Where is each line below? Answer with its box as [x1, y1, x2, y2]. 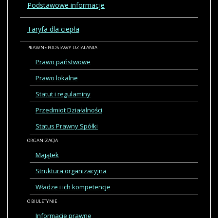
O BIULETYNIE [27, 198, 57, 204]
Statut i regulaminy [36, 89, 91, 98]
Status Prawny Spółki [36, 121, 98, 130]
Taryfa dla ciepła [27, 24, 79, 34]
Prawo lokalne [36, 73, 78, 82]
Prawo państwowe [36, 57, 91, 66]
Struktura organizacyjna [36, 166, 107, 175]
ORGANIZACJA [27, 137, 58, 143]
